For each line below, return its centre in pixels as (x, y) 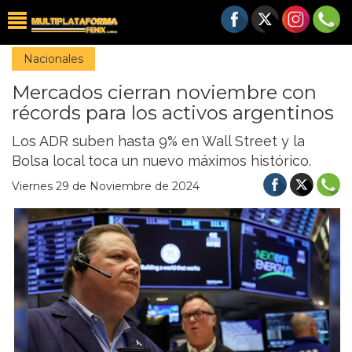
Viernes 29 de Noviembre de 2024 (106, 186)
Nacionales (53, 59)
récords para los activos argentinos (173, 113)
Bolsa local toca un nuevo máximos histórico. (161, 161)
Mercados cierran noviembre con (164, 92)
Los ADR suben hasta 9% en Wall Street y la (158, 141)
